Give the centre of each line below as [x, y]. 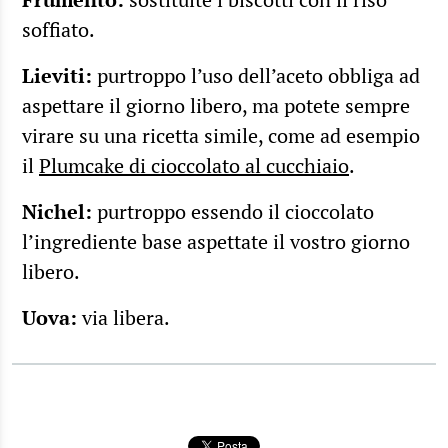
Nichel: [57, 211]
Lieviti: [57, 75]
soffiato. [58, 29]
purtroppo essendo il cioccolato [233, 211]
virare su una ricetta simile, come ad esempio [221, 135]
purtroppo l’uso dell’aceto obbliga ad [256, 75]
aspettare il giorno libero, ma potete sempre [216, 105]
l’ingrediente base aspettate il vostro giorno [216, 241]
